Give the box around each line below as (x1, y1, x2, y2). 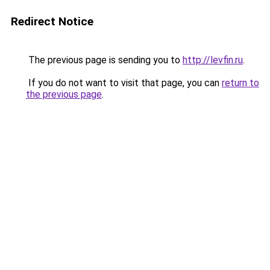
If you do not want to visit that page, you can (26, 77, 222, 89)
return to (222, 77, 259, 89)
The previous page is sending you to (26, 54, 183, 66)
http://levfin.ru (183, 54, 243, 66)
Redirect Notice (11, 14, 93, 28)
